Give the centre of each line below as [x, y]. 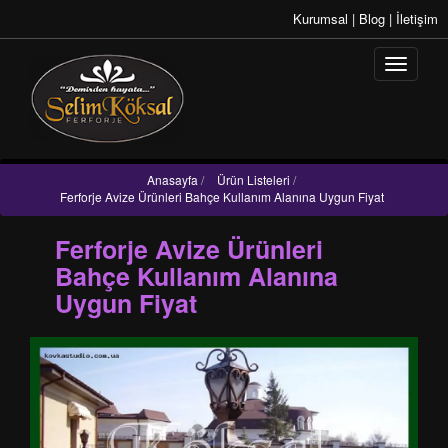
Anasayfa [172, 179]
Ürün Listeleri [253, 179]
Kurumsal [322, 18]
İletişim [417, 18]
